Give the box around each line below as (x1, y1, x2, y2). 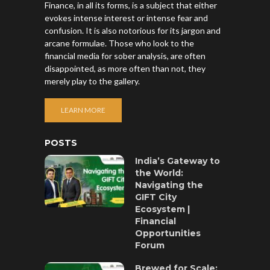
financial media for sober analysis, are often (45, 51, 206, 61)
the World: (135, 168, 183, 179)
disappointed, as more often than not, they (45, 63, 206, 74)
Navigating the (135, 180, 203, 191)
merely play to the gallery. (45, 76, 140, 87)
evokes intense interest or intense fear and (45, 13, 208, 24)
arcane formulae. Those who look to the (45, 38, 194, 49)
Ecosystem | (135, 204, 190, 215)
